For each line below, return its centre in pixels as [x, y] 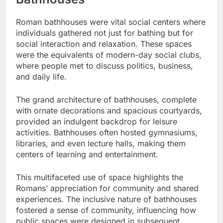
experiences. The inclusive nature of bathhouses [106, 199]
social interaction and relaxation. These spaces [104, 44]
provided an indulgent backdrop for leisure [97, 121]
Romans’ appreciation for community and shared [107, 188]
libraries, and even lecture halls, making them [101, 143]
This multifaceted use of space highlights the [100, 177]
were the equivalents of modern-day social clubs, [109, 55]
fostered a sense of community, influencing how [106, 210]
